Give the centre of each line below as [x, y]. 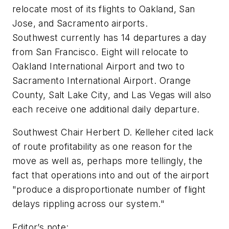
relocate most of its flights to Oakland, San [104, 9]
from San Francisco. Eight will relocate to [100, 52]
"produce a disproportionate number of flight [109, 190]
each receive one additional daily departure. [106, 109]
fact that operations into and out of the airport [111, 175]
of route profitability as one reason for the [102, 147]
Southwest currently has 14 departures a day [110, 37]
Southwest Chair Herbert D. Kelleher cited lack [113, 132]
